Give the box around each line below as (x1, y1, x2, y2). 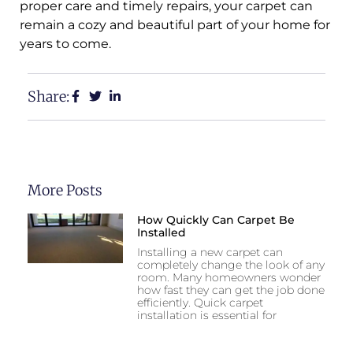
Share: (28, 87, 69, 106)
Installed (136, 225, 186, 240)
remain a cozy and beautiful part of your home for (20, 17, 330, 33)
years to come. (20, 36, 111, 52)
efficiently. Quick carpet (136, 295, 263, 310)
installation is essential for (136, 307, 277, 322)
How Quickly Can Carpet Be (136, 212, 295, 227)
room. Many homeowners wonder (136, 269, 321, 284)
